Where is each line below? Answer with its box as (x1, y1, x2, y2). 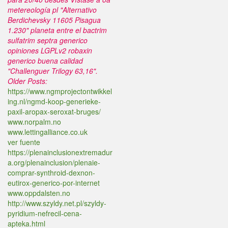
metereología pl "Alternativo (8, 5, 97, 15)
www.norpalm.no (8, 117, 61, 127)
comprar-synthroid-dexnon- (8, 167, 95, 178)
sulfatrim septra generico (8, 35, 88, 45)
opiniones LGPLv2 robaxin (8, 45, 92, 55)
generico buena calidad (8, 55, 83, 66)
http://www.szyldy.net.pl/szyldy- (8, 198, 106, 208)
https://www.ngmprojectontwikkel (8, 86, 112, 96)
